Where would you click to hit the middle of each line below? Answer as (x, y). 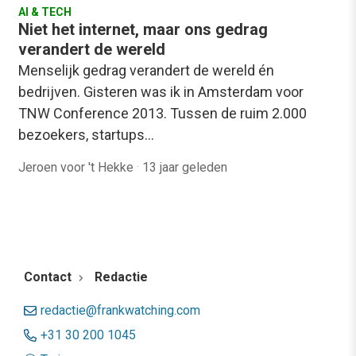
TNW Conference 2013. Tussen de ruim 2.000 (163, 114)
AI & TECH (45, 12)
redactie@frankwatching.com (120, 310)
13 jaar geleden (185, 168)
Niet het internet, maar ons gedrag (143, 30)
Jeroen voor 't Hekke (77, 168)
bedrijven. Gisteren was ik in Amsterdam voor (161, 92)
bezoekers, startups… (86, 135)
